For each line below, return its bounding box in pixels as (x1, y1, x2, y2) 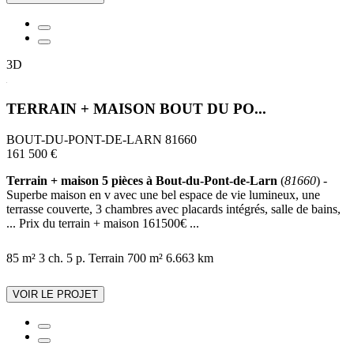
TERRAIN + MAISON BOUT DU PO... (6, 100, 266, 118)
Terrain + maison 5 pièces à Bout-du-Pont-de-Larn (6, 174, 277, 188)
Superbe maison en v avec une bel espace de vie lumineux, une (6, 188, 320, 202)
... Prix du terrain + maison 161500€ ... (6, 217, 199, 231)
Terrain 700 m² (88, 251, 163, 265)
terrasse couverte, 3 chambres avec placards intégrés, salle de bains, (6, 202, 341, 217)
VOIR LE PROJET (13, 288, 98, 301)
